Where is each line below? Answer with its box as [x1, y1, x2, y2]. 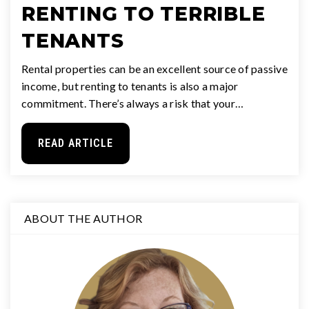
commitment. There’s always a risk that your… [21, 96, 243, 110]
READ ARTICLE [38, 136, 113, 150]
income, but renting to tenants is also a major [21, 79, 239, 92]
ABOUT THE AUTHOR [24, 211, 142, 225]
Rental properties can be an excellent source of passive [21, 61, 288, 75]
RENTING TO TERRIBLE [21, 1, 266, 26]
